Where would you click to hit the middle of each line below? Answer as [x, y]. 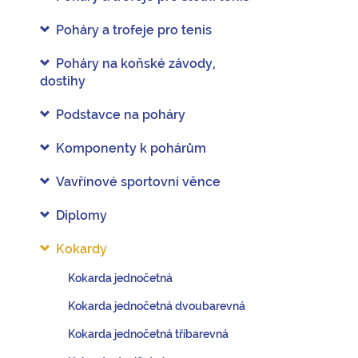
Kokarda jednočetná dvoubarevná [157, 306]
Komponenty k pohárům [131, 148]
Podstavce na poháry [121, 115]
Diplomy [82, 215]
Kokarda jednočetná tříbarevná [148, 334]
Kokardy [82, 249]
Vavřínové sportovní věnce [138, 182]
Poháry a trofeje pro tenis [134, 30]
